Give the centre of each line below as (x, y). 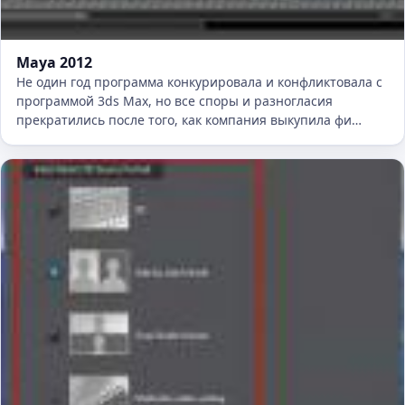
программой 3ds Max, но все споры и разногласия (174, 101)
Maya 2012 (54, 63)
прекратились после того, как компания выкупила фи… (189, 120)
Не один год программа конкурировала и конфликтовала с (199, 82)
